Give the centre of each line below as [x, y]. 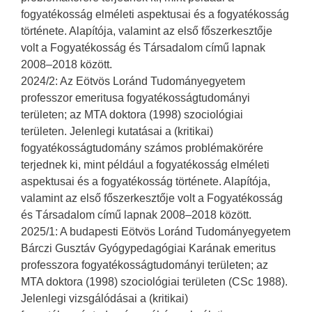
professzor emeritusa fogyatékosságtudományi [135, 98]
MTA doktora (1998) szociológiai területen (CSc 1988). [154, 282]
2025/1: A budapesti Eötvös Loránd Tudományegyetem [156, 232]
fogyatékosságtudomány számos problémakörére [142, 148]
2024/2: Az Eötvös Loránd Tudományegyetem [133, 81]
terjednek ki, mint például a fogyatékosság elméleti [145, 165]
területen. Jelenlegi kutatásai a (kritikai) [117, 132]
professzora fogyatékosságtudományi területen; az [145, 265]
